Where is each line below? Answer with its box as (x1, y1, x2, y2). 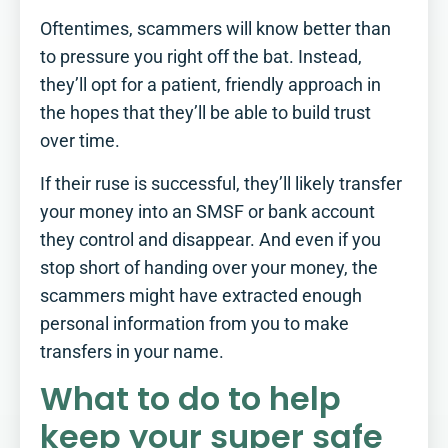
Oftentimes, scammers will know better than (40, 19, 391, 40)
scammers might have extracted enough (40, 285, 362, 306)
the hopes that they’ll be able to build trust (40, 103, 371, 124)
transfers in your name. (40, 341, 224, 362)
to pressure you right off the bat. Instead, (40, 47, 362, 68)
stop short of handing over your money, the (40, 257, 378, 278)
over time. (40, 131, 120, 152)
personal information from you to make (40, 313, 349, 334)
